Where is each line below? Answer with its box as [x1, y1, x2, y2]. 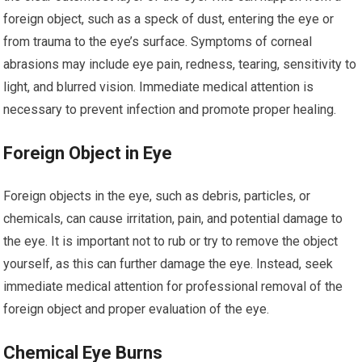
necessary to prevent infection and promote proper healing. [3, 102, 337, 117]
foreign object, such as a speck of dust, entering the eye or [3, 11, 335, 27]
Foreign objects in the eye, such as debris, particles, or [3, 188, 311, 204]
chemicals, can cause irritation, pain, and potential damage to [3, 211, 343, 226]
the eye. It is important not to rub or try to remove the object [3, 234, 339, 249]
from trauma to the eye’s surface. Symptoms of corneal [3, 34, 313, 49]
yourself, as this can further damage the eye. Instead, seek [3, 256, 334, 271]
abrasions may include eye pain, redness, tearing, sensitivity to [3, 57, 357, 72]
